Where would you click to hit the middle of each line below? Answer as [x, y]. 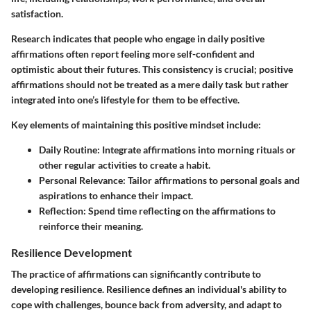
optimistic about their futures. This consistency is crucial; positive [152, 69]
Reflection [61, 210]
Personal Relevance [81, 180]
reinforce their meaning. [91, 226]
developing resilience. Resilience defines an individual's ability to [149, 289]
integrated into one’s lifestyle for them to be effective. [125, 99]
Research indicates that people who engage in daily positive [138, 38]
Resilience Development [72, 252]
